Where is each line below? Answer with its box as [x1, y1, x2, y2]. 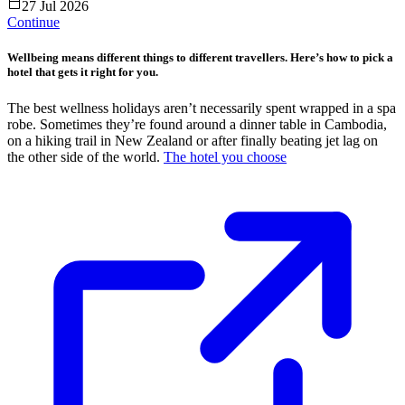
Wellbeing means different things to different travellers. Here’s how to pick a [7, 51, 393, 65]
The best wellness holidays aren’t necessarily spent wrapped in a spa [7, 99, 396, 116]
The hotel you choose [164, 148, 287, 165]
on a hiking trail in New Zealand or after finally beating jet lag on [7, 132, 378, 148]
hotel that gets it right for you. [7, 65, 158, 80]
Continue [7, 14, 60, 31]
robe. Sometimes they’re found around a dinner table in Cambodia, [7, 116, 387, 132]
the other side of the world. [7, 148, 164, 165]
